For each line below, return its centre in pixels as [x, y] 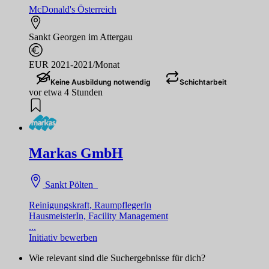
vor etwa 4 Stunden [66, 92]
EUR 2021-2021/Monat [74, 64]
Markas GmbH [76, 153]
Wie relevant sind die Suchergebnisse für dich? [117, 258]
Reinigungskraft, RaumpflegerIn [90, 205]
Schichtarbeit [203, 82]
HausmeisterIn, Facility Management [98, 216]
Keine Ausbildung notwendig [101, 82]
